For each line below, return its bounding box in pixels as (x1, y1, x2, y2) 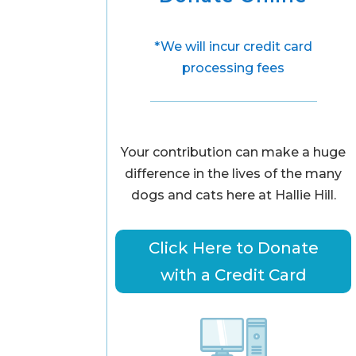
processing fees (182, 60, 285, 76)
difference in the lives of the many (125, 165, 342, 181)
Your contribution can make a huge (121, 144, 346, 160)
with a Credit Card (160, 265, 307, 284)
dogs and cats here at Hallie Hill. (130, 187, 336, 203)
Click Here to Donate (148, 238, 319, 257)
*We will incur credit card (154, 39, 313, 55)
